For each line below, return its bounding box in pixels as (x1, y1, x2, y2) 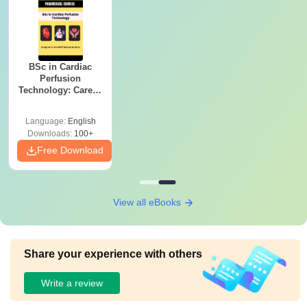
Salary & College (25, 97, 96, 107)
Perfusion (40, 73, 81, 84)
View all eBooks (112, 197, 184, 208)
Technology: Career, (18, 85, 103, 95)
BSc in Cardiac (29, 62, 92, 72)
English (67, 116, 96, 126)
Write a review (41, 277, 103, 288)
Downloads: (27, 129, 72, 138)
